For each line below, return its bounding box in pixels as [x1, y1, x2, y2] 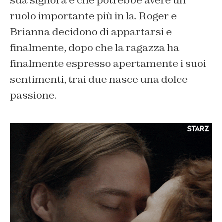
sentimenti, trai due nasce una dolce [10, 72, 188, 86]
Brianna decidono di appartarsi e [10, 25, 172, 38]
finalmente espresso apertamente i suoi [10, 56, 206, 70]
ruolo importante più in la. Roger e [10, 9, 177, 22]
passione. [10, 88, 56, 102]
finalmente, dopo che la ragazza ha [10, 41, 179, 54]
